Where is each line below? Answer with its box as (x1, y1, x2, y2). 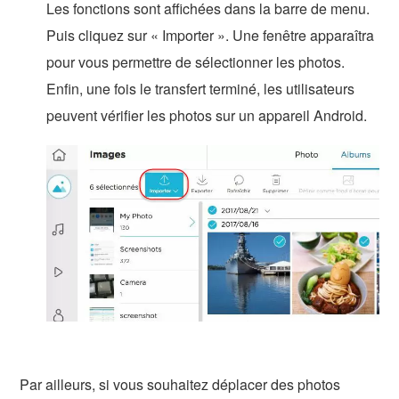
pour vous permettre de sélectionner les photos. (46, 51, 346, 72)
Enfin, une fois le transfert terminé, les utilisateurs (46, 77, 355, 99)
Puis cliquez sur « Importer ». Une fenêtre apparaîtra (46, 24, 375, 45)
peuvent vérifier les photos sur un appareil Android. (46, 104, 368, 126)
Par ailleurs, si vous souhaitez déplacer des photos (20, 374, 341, 395)
